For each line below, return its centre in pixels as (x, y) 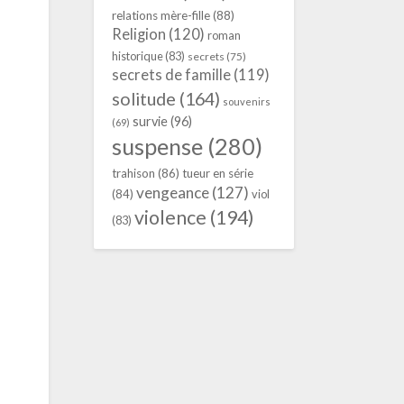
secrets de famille (171, 75)
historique (137, 56)
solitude (143, 98)
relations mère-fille (161, 15)
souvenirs (246, 101)
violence (170, 217)
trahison (133, 173)
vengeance (172, 193)
